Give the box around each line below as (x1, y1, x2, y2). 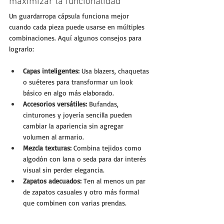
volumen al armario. (23, 132, 84, 141)
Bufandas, (87, 99, 120, 108)
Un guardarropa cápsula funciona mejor (9, 11, 131, 20)
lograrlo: (9, 44, 34, 53)
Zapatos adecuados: (23, 176, 81, 185)
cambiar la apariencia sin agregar (23, 121, 125, 130)
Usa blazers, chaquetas (79, 66, 151, 75)
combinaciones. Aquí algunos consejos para (9, 33, 143, 42)
